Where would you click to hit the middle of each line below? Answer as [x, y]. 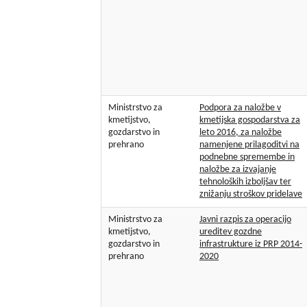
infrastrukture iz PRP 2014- [251, 245]
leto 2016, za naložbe [241, 133]
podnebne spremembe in [247, 158]
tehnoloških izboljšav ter [245, 182]
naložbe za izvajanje [238, 170]
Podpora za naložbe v [240, 108]
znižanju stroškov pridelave [251, 195]
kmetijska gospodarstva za [250, 121]
